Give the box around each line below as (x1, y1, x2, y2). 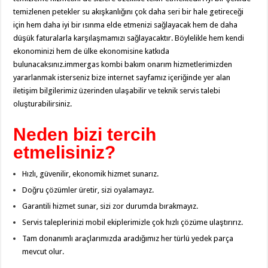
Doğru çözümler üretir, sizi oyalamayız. (22, 185, 154, 194)
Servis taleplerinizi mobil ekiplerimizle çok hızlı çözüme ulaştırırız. (22, 218, 243, 227)
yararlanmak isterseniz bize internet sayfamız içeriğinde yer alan (13, 73, 231, 82)
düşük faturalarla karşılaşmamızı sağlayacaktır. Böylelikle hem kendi (13, 33, 245, 42)
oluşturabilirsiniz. (13, 99, 72, 108)
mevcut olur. (22, 247, 65, 256)
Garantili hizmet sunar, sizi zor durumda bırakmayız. (22, 202, 199, 211)
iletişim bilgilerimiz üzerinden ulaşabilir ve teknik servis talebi (13, 86, 221, 95)
